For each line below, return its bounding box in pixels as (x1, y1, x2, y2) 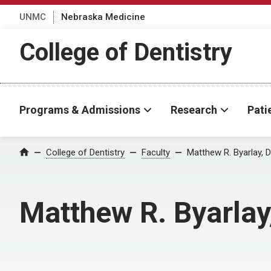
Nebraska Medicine (61, 11, 145, 22)
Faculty (142, 147, 170, 158)
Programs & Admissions (19, 103, 140, 116)
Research (171, 103, 217, 116)
